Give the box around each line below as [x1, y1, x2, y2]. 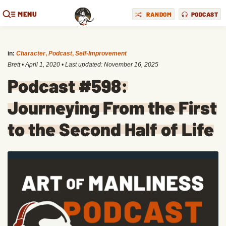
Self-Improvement [75, 50, 127, 57]
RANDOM [146, 10, 172, 18]
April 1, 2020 [25, 61, 60, 68]
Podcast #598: [8, 75, 128, 96]
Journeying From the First [8, 96, 217, 118]
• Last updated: [60, 61, 104, 68]
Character [16, 50, 45, 57]
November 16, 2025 [104, 61, 158, 68]
